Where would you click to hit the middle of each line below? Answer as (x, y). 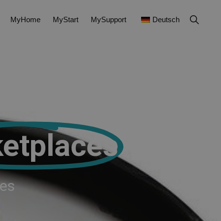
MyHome (25, 19)
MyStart (66, 19)
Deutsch (166, 19)
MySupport (109, 19)
